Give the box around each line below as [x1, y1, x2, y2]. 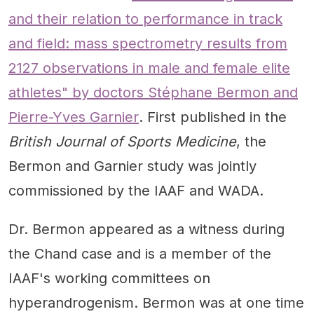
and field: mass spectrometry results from [8, 34, 287, 52]
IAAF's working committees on [8, 269, 210, 287]
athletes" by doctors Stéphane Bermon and [8, 83, 298, 101]
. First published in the [139, 108, 287, 125]
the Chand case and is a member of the [8, 245, 271, 262]
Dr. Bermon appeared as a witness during [8, 220, 285, 238]
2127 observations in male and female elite [8, 59, 290, 76]
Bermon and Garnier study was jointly [8, 157, 257, 175]
